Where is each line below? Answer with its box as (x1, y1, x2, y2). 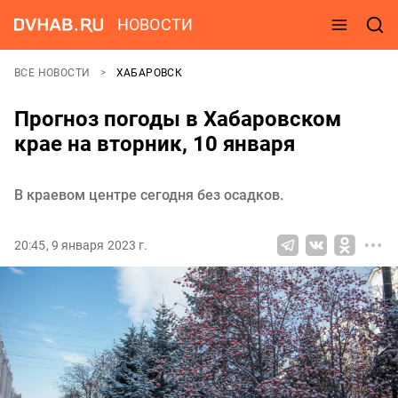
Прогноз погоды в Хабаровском (14, 107, 341, 131)
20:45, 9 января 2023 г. (14, 238, 148, 252)
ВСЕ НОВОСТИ (14, 67, 93, 79)
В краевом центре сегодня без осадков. (14, 187, 283, 203)
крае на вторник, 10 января (14, 131, 295, 156)
